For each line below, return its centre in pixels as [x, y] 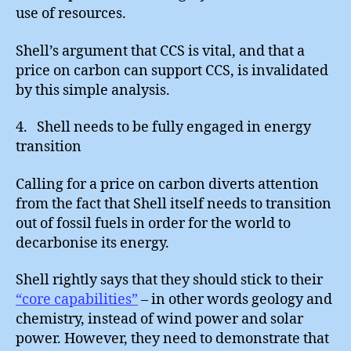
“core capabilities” [77, 300]
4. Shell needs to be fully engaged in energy [163, 127]
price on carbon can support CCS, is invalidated [172, 71]
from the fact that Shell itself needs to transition [174, 204]
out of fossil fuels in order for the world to [153, 223]
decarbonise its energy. [92, 243]
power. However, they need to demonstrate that [172, 339]
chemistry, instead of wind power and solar [159, 319]
